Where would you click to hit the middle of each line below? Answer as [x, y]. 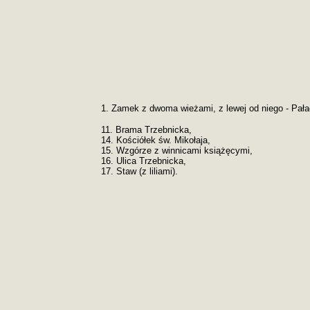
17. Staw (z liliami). [139, 171]
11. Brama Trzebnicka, [146, 130]
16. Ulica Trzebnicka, [144, 161]
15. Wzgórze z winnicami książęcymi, [177, 151]
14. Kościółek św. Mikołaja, [156, 140]
